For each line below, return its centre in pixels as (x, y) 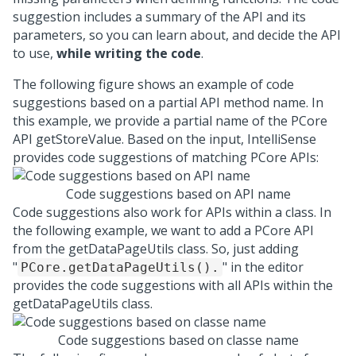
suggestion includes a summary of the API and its (159, 17)
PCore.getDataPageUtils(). (120, 267)
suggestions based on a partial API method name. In (168, 103)
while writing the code (129, 53)
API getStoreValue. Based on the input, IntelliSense (164, 139)
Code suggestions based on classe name (178, 340)
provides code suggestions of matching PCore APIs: (166, 157)
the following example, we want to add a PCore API (163, 230)
